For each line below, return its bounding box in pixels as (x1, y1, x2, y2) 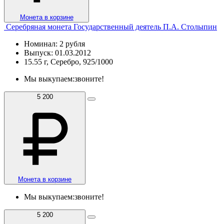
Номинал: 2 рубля (24, 39, 85, 48)
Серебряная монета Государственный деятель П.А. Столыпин (6, 22, 217, 31)
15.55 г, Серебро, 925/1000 (24, 57, 113, 66)
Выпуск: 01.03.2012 (24, 48, 91, 57)
